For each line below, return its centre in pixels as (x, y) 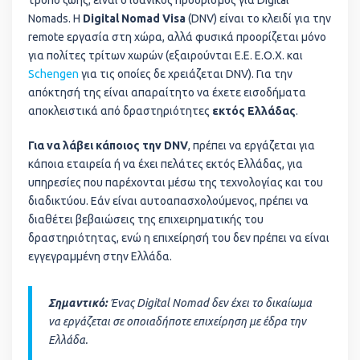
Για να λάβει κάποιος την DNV (108, 145)
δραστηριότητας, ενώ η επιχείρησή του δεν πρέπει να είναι (179, 238)
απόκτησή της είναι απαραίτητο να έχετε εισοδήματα (167, 92)
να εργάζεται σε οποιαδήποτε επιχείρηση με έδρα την (177, 321)
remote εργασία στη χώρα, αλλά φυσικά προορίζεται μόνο (177, 37)
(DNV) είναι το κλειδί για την (258, 18)
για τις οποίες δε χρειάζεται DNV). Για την (186, 74)
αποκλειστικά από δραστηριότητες (120, 111)
